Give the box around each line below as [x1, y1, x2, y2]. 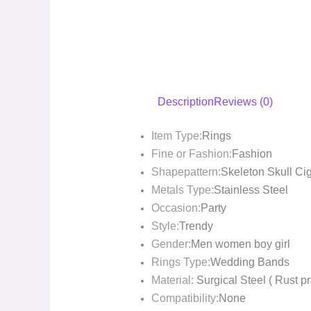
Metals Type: [151, 184, 214, 196]
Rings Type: [151, 256, 210, 269]
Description [157, 96, 214, 108]
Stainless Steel [213, 184, 288, 196]
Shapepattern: [151, 166, 221, 178]
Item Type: [151, 130, 202, 142]
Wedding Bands [210, 256, 289, 269]
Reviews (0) [213, 96, 273, 108]
